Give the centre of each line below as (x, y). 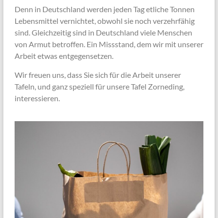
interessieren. (37, 98)
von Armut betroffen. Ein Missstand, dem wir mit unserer (109, 44)
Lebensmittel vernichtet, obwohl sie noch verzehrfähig (104, 21)
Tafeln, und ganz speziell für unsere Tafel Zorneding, (99, 87)
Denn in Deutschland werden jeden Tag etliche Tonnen (104, 9)
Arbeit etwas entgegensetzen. (64, 56)
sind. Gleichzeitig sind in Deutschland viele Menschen (103, 33)
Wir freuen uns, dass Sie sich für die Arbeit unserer (98, 75)
